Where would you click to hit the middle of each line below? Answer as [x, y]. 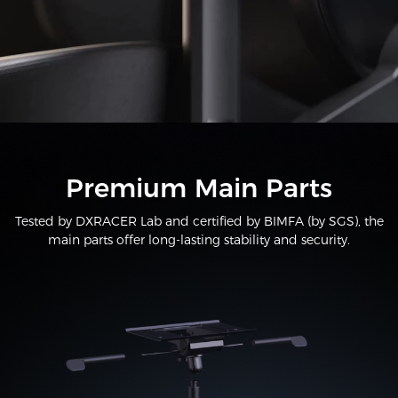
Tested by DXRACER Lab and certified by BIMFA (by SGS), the [199, 222]
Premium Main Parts [199, 188]
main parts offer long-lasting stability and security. [199, 240]
